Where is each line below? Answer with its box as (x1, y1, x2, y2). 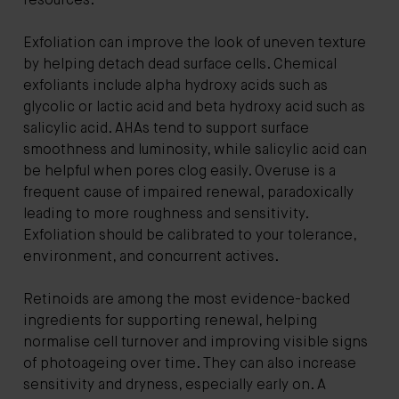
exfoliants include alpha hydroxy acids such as (23, 78, 328, 94)
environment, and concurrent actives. (23, 249, 279, 265)
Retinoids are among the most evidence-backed (23, 292, 350, 307)
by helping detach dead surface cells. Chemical (23, 57, 337, 72)
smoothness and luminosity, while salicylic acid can (23, 142, 367, 158)
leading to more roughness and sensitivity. (23, 207, 308, 222)
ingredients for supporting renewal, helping (23, 313, 317, 329)
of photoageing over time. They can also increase (23, 356, 356, 371)
